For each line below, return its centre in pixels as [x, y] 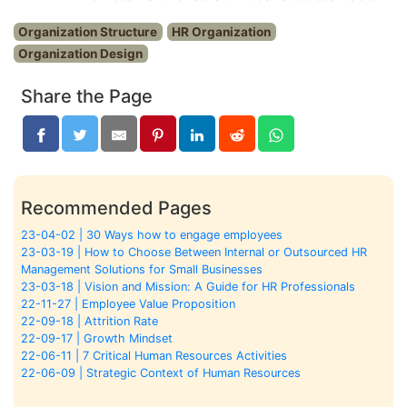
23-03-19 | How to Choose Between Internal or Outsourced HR [194, 252]
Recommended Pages [116, 208]
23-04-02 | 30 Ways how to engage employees [152, 234]
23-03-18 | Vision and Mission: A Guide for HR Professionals [188, 286]
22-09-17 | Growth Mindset [97, 338]
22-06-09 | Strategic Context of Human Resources [161, 372]
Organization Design [81, 53]
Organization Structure [88, 31]
